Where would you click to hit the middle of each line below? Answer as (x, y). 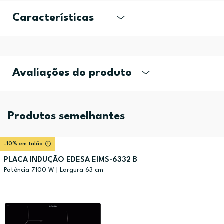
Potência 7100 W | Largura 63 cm (54, 170)
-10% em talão (23, 144)
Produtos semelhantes (66, 117)
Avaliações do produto (72, 73)
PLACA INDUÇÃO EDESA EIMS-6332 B (71, 160)
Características (53, 18)
